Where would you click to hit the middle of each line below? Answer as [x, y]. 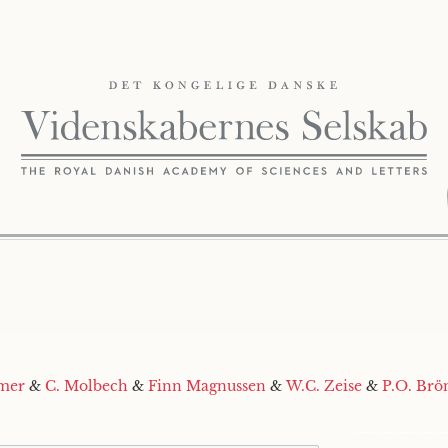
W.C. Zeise [324, 386]
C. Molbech [86, 386]
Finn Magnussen [207, 386]
